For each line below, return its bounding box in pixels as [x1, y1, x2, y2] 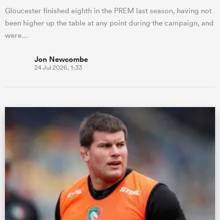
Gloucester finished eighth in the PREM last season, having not [5, 6, 212, 16]
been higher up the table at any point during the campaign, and [5, 18, 214, 28]
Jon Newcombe [34, 54, 88, 65]
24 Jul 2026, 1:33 [34, 63, 82, 72]
